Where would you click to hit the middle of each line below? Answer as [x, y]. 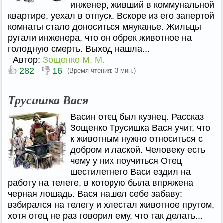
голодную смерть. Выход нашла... [79, 49]
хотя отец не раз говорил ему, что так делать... [105, 216]
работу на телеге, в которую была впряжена [101, 183]
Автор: [28, 60]
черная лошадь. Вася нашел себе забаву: [95, 194]
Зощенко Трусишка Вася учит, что [140, 128]
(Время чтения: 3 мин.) [102, 70]
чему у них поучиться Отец [126, 161]
